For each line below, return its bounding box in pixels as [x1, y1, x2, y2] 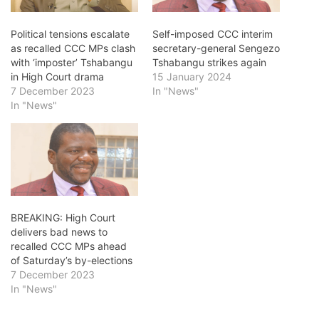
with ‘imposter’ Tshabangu [11, 56, 132, 69]
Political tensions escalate [11, 28, 130, 41]
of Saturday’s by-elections [11, 254, 132, 267]
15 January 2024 [152, 70, 231, 83]
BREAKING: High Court [11, 211, 115, 224]
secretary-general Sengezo [152, 42, 280, 55]
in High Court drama [11, 70, 104, 83]
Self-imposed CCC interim [152, 28, 273, 41]
